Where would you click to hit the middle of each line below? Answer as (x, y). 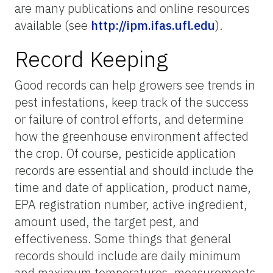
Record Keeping (91, 58)
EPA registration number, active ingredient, (131, 204)
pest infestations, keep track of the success (132, 102)
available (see (53, 25)
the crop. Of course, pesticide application (125, 153)
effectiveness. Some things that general (123, 238)
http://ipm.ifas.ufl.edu (153, 25)
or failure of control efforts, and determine (129, 119)
